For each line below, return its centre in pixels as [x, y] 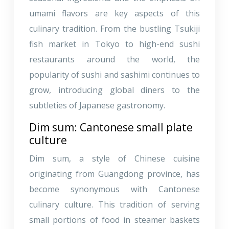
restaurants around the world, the [114, 59]
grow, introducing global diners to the [114, 90]
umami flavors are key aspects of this [114, 13]
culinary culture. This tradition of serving [114, 204]
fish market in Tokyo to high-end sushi [114, 44]
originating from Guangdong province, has [114, 174]
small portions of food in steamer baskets [114, 220]
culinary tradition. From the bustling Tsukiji [114, 28]
